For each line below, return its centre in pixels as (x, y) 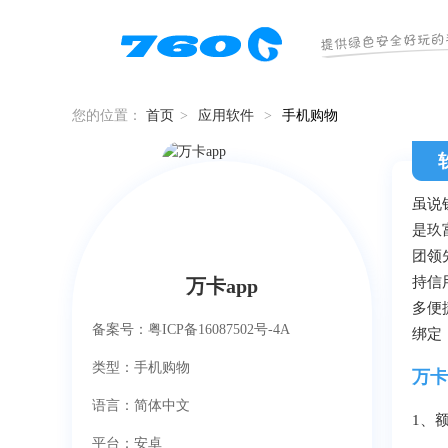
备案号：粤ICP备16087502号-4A (191, 329)
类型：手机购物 (141, 367)
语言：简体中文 (141, 405)
